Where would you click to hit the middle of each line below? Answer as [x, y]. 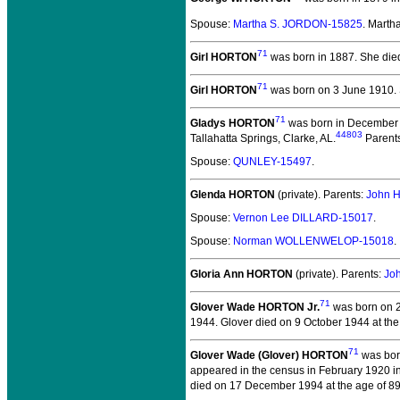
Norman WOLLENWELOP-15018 [313, 241]
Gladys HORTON [233, 123]
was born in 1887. [312, 57]
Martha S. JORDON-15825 [298, 24]
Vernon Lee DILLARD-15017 [303, 218]
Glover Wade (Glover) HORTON [269, 355]
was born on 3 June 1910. [332, 90]
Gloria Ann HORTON [242, 274]
